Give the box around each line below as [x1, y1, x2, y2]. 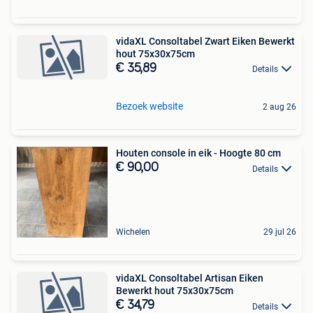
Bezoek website [116, 101, 183, 112]
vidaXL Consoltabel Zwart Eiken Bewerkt [116, 36, 295, 47]
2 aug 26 [263, 102, 296, 112]
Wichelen [116, 227, 150, 238]
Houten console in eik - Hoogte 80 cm [116, 147, 281, 159]
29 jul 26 [263, 227, 296, 238]
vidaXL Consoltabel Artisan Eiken [116, 272, 263, 284]
